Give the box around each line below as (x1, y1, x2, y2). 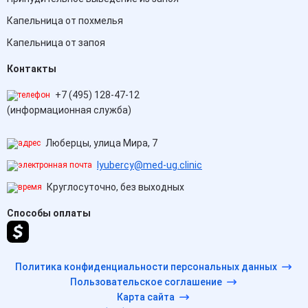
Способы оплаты (7, 208, 91, 219)
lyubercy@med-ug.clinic (97, 159, 202, 170)
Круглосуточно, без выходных (45, 181, 184, 192)
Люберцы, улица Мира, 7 (43, 137, 157, 148)
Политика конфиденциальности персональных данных (14, 261, 277, 272)
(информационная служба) (7, 104, 131, 115)
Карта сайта (117, 291, 175, 302)
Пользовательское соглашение (69, 276, 222, 287)
